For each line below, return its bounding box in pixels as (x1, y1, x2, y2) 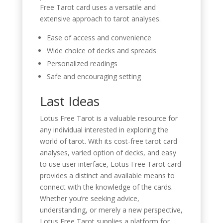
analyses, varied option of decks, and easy (39, 147, 176, 157)
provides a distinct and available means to (39, 170, 175, 180)
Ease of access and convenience (46, 32, 151, 42)
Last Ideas (39, 92, 100, 110)
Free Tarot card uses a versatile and (39, 2, 156, 12)
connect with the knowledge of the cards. (39, 182, 173, 192)
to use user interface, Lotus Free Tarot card (39, 159, 181, 169)
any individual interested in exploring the (39, 124, 168, 134)
